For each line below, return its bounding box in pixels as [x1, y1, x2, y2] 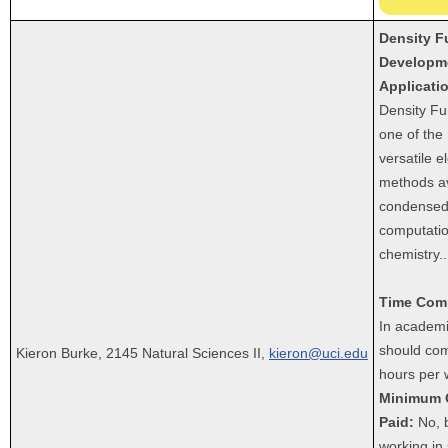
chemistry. [379, 245, 443, 262]
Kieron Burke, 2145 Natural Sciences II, [16, 344, 269, 361]
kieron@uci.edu [269, 344, 368, 361]
